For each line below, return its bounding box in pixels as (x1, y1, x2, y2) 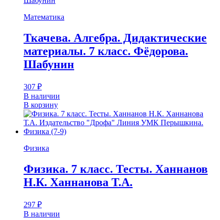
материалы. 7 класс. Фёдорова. (24, 45, 188, 58)
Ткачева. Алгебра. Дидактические (24, 31, 207, 45)
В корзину (24, 101, 58, 110)
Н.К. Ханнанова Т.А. (24, 175, 133, 189)
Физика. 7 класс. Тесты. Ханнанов (24, 162, 208, 175)
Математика (24, 13, 64, 22)
